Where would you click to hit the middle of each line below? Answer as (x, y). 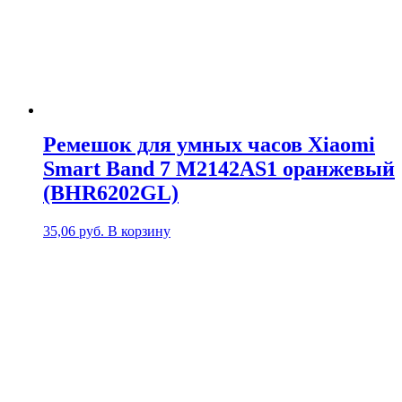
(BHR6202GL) (111, 193)
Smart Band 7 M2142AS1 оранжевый (219, 169)
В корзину (139, 232)
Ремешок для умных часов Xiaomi (209, 145)
